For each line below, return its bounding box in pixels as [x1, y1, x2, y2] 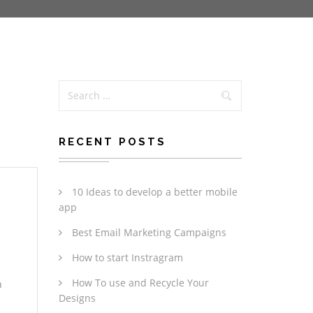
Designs [58, 291, 96, 305]
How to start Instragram [71, 251, 183, 264]
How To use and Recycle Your [71, 276, 209, 289]
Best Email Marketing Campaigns [71, 226, 226, 239]
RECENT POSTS [58, 136, 166, 148]
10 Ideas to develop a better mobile [71, 185, 238, 198]
